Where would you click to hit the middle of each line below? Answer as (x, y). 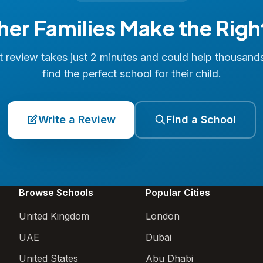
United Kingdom (54, 216)
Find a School (201, 119)
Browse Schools (56, 193)
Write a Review (77, 119)
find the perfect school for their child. (131, 74)
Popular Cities (178, 193)
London (163, 216)
